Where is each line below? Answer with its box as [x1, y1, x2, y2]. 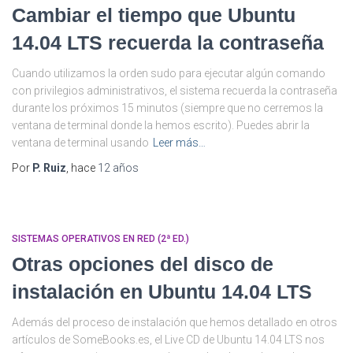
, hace [66, 161, 98, 174]
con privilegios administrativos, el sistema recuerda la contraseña [12, 84, 337, 97]
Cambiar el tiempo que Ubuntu [12, 3, 295, 26]
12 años [98, 161, 139, 174]
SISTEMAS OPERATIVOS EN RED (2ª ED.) [12, 232, 189, 244]
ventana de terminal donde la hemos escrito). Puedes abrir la [12, 118, 310, 132]
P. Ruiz [32, 161, 66, 174]
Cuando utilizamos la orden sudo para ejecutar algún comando [12, 66, 325, 80]
